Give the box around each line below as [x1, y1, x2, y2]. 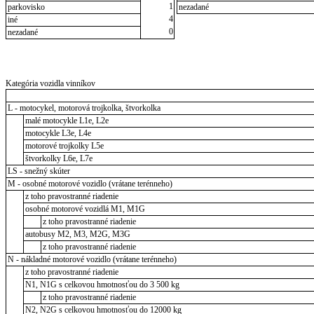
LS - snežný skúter [7, 165, 70, 176]
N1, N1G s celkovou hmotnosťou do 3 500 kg [25, 279, 179, 289]
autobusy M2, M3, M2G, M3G [25, 228, 130, 239]
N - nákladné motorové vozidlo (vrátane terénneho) [7, 254, 177, 264]
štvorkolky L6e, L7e [25, 153, 93, 163]
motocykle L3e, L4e [25, 128, 91, 138]
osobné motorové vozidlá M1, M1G [25, 203, 145, 214]
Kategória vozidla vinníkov [6, 78, 95, 88]
